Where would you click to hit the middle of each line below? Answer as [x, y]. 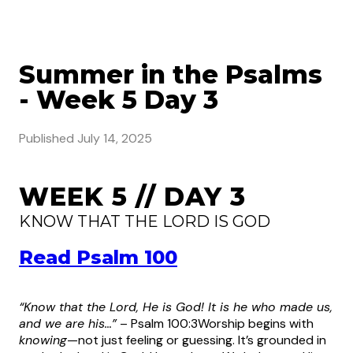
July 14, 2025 [115, 138]
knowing [43, 340]
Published [48, 138]
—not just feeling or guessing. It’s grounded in [197, 340]
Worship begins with [256, 323]
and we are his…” [68, 323]
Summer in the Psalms [171, 75]
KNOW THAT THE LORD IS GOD [145, 221]
